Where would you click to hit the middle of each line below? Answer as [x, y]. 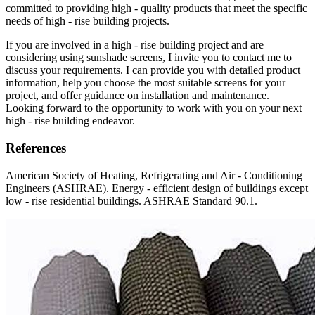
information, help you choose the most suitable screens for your [146, 83]
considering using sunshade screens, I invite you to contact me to [149, 58]
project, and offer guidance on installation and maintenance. [137, 96]
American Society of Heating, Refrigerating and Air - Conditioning [154, 175]
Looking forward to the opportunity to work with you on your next [154, 108]
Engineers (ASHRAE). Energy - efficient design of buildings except [157, 188]
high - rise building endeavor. [70, 121]
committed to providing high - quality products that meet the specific [156, 8]
